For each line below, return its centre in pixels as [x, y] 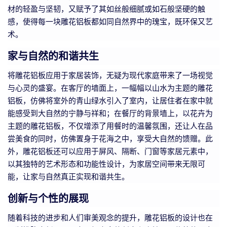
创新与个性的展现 [48, 199]
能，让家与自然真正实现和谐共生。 [68, 177]
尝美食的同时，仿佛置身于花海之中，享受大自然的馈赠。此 [110, 139]
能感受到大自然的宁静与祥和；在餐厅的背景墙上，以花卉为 [110, 113]
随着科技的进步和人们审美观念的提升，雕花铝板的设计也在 [110, 218]
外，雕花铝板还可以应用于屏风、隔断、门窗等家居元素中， [110, 151]
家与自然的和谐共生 [53, 56]
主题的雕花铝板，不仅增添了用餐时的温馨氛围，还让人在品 [110, 126]
